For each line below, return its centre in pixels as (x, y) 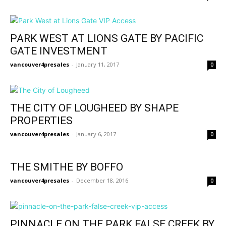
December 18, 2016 (102, 180)
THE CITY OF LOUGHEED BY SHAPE (94, 108)
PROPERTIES (41, 120)
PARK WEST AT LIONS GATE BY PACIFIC (107, 38)
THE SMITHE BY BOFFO (67, 167)
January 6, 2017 (96, 134)
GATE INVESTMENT (59, 51)
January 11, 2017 (98, 64)
